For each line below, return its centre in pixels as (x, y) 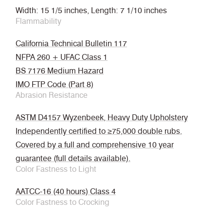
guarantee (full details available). (73, 159)
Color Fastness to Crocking (63, 202)
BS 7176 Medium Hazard (60, 71)
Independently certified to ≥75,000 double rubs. (99, 131)
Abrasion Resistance (52, 95)
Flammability (38, 21)
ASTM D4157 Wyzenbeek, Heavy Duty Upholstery (102, 118)
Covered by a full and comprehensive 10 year (95, 145)
